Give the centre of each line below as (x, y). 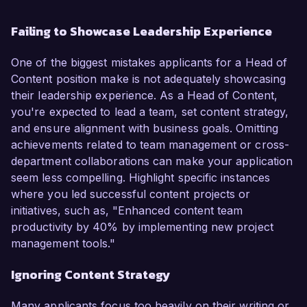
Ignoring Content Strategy (91, 275)
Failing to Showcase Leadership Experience (142, 32)
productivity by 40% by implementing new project (142, 227)
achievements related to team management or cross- (150, 145)
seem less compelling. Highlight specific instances (140, 178)
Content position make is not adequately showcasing (148, 79)
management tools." (63, 244)
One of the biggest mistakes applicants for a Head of (149, 63)
